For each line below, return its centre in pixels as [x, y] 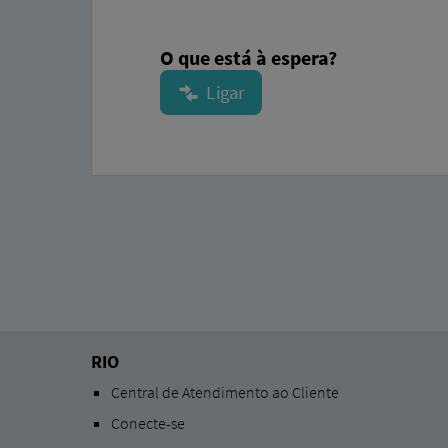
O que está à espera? [248, 57]
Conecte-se [147, 422]
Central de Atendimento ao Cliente [224, 391]
